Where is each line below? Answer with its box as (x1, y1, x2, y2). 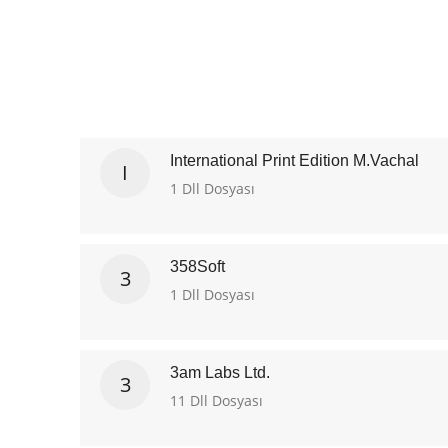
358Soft (170, 258, 225, 275)
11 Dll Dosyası (170, 391, 263, 410)
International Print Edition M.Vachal (170, 152, 419, 169)
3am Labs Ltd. (170, 364, 270, 381)
